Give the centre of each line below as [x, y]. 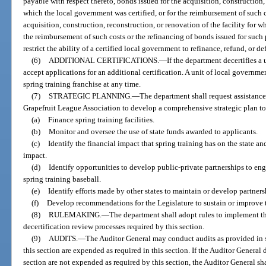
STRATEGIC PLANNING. [90, 96]
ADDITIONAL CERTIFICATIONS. [104, 61]
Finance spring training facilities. [101, 120]
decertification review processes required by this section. [114, 227]
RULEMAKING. [75, 215]
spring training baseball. [62, 179]
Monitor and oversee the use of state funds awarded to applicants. [153, 132]
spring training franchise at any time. [82, 84]
